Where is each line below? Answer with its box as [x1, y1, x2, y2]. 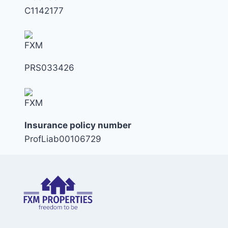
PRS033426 [24, 63, 74, 73]
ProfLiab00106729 [24, 133, 101, 144]
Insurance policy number [24, 120, 131, 130]
